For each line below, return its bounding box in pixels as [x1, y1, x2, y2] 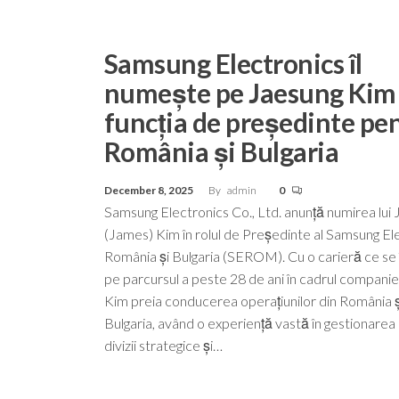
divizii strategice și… [104, 336, 223, 354]
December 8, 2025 [104, 183, 195, 197]
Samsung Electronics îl [104, 46, 362, 79]
